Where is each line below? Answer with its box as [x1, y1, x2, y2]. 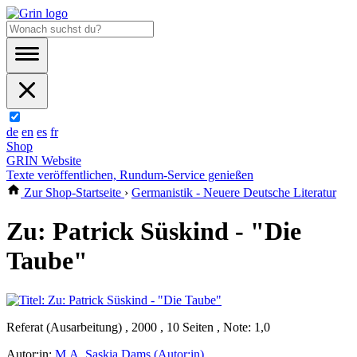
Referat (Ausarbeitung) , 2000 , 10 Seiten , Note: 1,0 [6, 320, 270, 334]
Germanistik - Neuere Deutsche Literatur [131, 186, 336, 199]
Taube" [6, 246, 88, 276]
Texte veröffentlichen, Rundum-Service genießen [6, 168, 253, 182]
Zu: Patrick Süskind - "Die [6, 217, 301, 246]
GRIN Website [6, 154, 81, 167]
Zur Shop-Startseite [21, 186, 124, 199]
